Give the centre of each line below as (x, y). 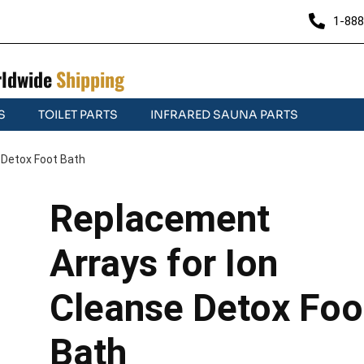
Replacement (159, 218)
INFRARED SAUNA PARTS (224, 114)
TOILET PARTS (78, 114)
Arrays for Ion (163, 263)
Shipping (90, 78)
